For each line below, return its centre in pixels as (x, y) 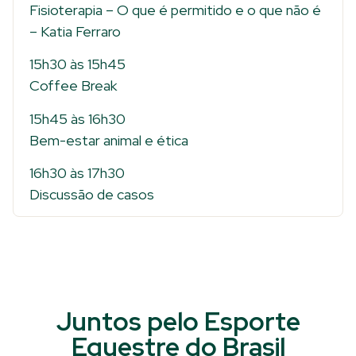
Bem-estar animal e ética (109, 140)
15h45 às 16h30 (77, 118)
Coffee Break (73, 86)
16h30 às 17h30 (77, 172)
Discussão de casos (92, 194)
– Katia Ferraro (75, 31)
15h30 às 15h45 (77, 64)
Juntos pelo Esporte (178, 322)
